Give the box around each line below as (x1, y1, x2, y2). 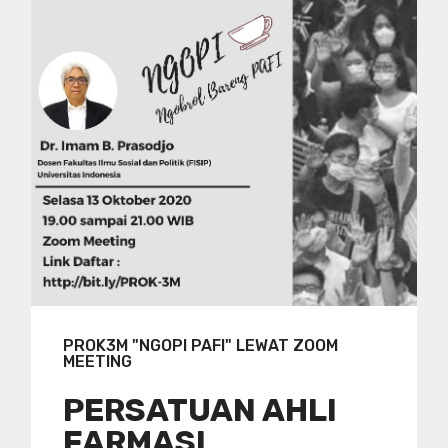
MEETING (63, 352, 132, 372)
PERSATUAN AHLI (63, 391, 337, 430)
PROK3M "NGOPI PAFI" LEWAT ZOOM (63, 336, 338, 356)
